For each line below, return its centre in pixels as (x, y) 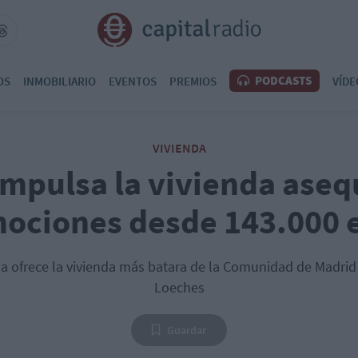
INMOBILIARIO (60, 81)
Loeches (179, 287)
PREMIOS (193, 81)
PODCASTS (282, 80)
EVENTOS (133, 81)
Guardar (187, 330)
